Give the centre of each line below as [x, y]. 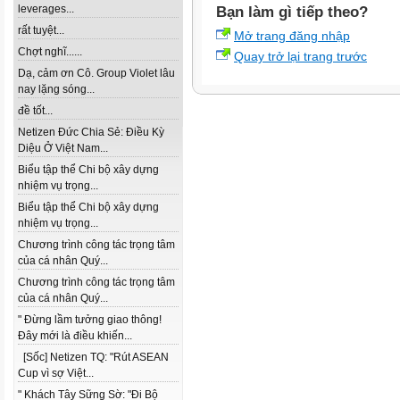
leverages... [46, 9]
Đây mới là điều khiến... [75, 336]
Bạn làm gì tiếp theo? [292, 12]
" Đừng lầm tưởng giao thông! [90, 320]
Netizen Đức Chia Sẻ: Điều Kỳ [91, 132]
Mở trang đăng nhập [292, 36]
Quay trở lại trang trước [300, 56]
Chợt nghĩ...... [50, 52]
